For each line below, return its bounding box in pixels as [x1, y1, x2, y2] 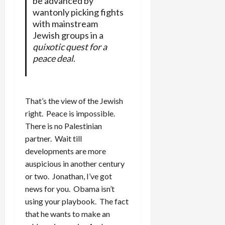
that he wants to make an [25, 208, 110, 218]
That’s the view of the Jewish [25, 95, 123, 105]
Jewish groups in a [32, 29, 103, 41]
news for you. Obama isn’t [25, 183, 115, 193]
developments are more [25, 146, 106, 156]
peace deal [32, 52, 73, 64]
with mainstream [32, 18, 98, 29]
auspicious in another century [25, 158, 125, 168]
